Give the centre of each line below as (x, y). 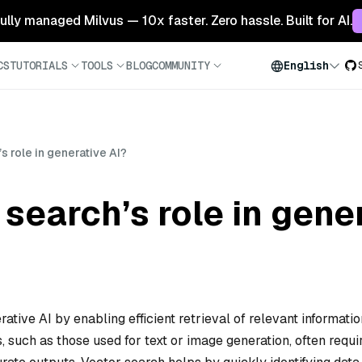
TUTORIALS (39, 65)
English (306, 65)
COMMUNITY (181, 65)
